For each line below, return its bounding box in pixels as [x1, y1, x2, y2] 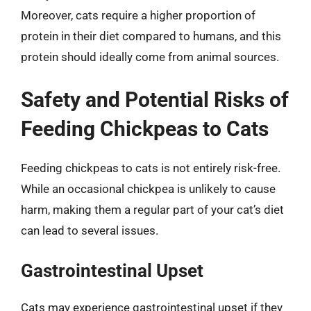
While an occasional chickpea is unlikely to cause [21, 181, 276, 196]
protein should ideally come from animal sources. [21, 50, 279, 64]
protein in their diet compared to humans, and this [21, 29, 281, 43]
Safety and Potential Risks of [21, 87, 289, 112]
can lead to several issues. [21, 223, 158, 237]
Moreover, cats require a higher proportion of [21, 8, 255, 22]
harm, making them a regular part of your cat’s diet [21, 202, 284, 217]
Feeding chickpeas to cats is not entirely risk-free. [21, 160, 280, 175]
